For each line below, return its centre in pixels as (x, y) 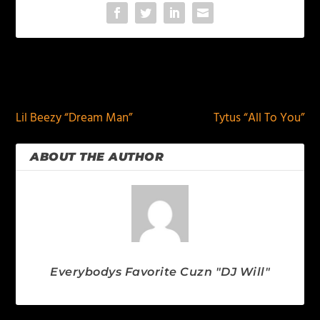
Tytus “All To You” (259, 119)
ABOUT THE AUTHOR (97, 157)
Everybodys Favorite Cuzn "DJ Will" (160, 272)
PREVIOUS (60, 84)
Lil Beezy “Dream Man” (74, 119)
